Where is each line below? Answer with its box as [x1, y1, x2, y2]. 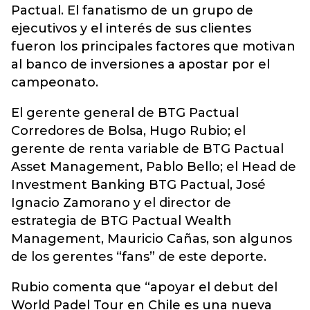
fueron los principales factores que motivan [11, 39, 295, 54]
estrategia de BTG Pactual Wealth [11, 213, 232, 228]
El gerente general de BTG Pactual [11, 105, 239, 120]
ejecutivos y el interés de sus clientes [11, 21, 251, 36]
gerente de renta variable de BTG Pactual [11, 141, 284, 156]
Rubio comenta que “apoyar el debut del [11, 280, 277, 295]
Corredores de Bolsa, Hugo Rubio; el [11, 123, 246, 138]
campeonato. [11, 75, 98, 90]
